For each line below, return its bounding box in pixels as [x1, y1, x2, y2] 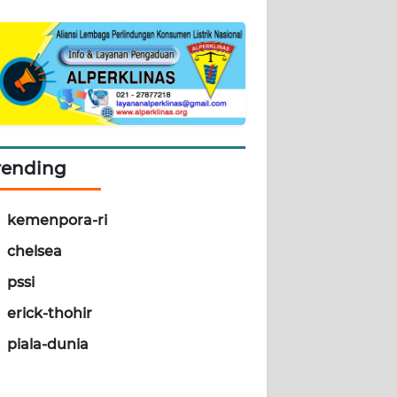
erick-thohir [7, 305, 92, 323]
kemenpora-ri [7, 212, 107, 230]
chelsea [7, 243, 62, 261]
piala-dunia [7, 336, 89, 354]
